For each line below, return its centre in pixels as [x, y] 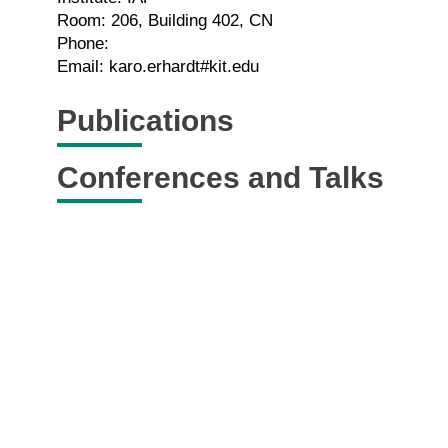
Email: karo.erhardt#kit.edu [158, 66]
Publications [145, 121]
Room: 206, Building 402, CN [165, 20]
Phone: [83, 43]
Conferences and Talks [220, 177]
